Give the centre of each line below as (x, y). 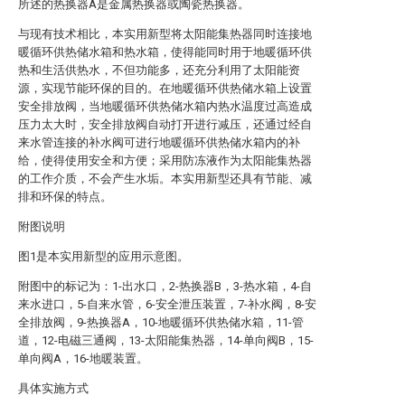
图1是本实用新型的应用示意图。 (104, 256)
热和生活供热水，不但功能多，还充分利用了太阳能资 (159, 70)
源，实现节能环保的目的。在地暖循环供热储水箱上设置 (165, 88)
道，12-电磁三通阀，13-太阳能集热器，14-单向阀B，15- (166, 340)
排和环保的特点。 (65, 197)
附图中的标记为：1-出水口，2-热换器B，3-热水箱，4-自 (165, 286)
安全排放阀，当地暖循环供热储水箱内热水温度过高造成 (165, 106)
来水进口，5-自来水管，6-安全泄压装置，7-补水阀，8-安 (167, 304)
